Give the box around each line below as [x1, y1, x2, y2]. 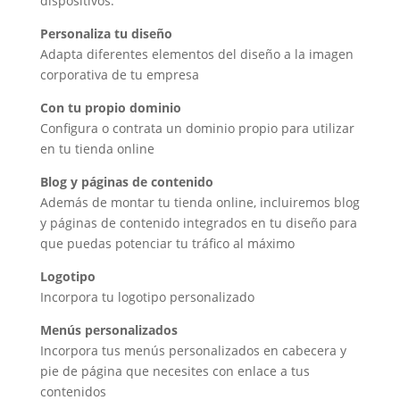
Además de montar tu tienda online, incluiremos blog [39, 194, 360, 212]
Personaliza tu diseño [39, 25, 172, 43]
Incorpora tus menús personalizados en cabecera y [39, 342, 346, 360]
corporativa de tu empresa [39, 66, 199, 84]
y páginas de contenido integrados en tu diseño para [39, 214, 357, 232]
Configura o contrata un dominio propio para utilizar [39, 120, 354, 137]
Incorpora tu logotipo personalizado [39, 288, 254, 306]
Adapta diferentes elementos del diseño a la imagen [39, 46, 354, 63]
